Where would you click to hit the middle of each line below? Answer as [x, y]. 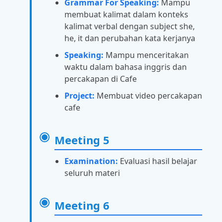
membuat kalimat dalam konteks [126, 15]
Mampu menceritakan [146, 55]
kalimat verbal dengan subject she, [130, 27]
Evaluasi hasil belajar [158, 161]
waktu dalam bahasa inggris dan [126, 67]
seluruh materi [92, 173]
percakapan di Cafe [101, 79]
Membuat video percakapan [148, 96]
